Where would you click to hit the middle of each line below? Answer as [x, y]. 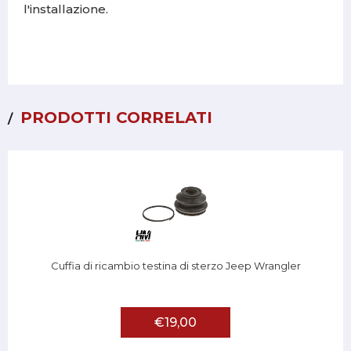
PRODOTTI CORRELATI [116, 118]
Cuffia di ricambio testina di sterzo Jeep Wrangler [175, 266]
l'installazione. [66, 9]
